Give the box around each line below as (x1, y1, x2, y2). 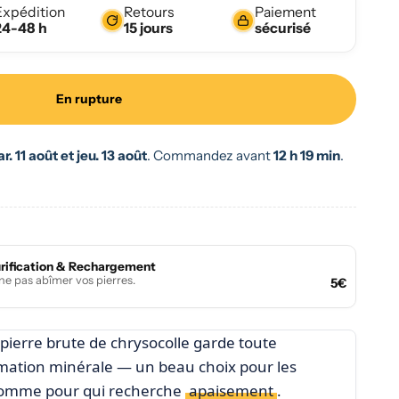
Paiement (254, 3, 316, 20)
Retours (124, 3, 175, 20)
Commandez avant (152, 146, 273, 164)
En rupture (56, 91, 122, 108)
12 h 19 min (273, 146, 340, 164)
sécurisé (254, 19, 311, 37)
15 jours (124, 19, 174, 37)
